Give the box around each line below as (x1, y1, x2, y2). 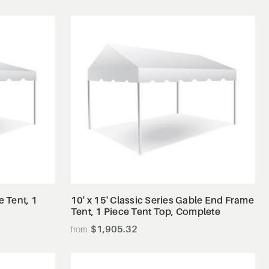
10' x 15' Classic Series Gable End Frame (70, 193, 254, 206)
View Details (139, 148, 188, 159)
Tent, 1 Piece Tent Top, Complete (70, 205, 220, 217)
